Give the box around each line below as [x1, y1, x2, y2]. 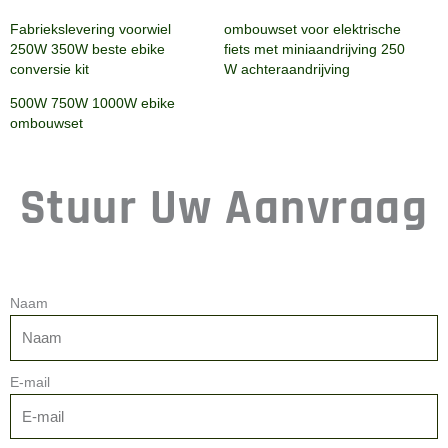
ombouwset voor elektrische [224, 21, 401, 38]
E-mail [10, 373, 50, 390]
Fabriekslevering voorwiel [10, 21, 171, 38]
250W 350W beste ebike [10, 41, 165, 58]
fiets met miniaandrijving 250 [224, 41, 405, 58]
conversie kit [10, 61, 89, 78]
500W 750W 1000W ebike [10, 95, 175, 112]
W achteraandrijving [224, 61, 350, 78]
